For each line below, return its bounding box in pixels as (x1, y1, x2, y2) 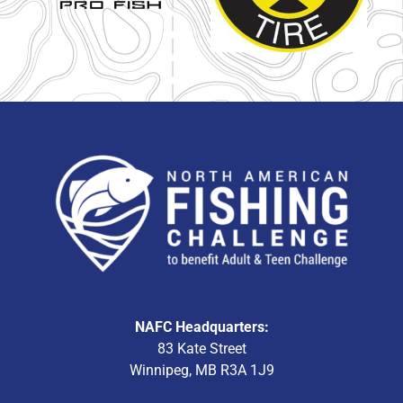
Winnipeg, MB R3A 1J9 (129, 361, 274, 379)
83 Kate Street (157, 339, 246, 357)
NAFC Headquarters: (134, 318, 269, 336)
